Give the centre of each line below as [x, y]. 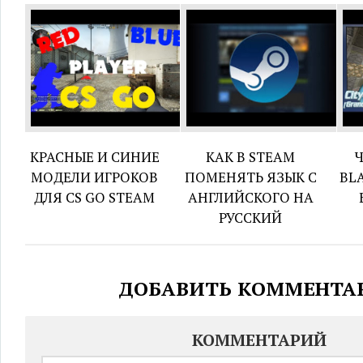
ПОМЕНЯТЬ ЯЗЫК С [250, 177]
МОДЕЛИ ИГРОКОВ [95, 177]
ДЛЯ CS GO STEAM [95, 197]
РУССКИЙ [251, 217]
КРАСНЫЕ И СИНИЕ [94, 156]
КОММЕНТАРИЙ [259, 340]
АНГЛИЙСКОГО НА [250, 197]
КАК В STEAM [251, 156]
